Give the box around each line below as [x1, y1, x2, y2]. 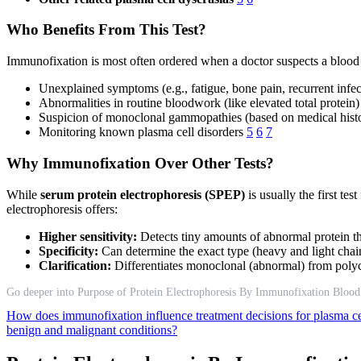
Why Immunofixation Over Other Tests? [6, 154, 274, 172]
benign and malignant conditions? [6, 322, 177, 337]
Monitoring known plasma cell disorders [39, 125, 247, 139]
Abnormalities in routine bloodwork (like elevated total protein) [39, 96, 359, 110]
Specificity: [39, 243, 98, 258]
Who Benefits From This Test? [6, 21, 206, 39]
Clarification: [39, 258, 111, 272]
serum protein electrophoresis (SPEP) [40, 187, 245, 201]
